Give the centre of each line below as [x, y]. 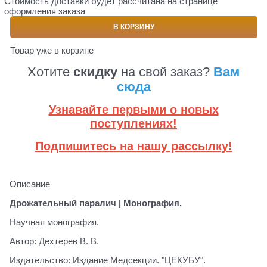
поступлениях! [133, 123]
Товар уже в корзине [52, 50]
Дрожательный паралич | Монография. [96, 203]
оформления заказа [44, 11]
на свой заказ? [167, 72]
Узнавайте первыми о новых [133, 110]
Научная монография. [54, 222]
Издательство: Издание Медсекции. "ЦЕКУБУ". [108, 260]
